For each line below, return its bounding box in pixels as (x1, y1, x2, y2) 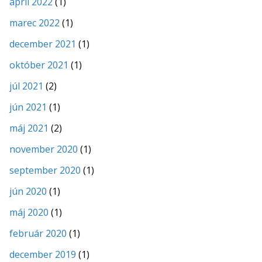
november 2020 (9, 142, 78, 156)
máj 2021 (9, 121, 49, 135)
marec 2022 (9, 16, 60, 29)
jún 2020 (9, 184, 47, 198)
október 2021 (9, 58, 68, 71)
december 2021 (9, 37, 76, 50)
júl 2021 (9, 79, 43, 92)
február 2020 (9, 226, 67, 240)
